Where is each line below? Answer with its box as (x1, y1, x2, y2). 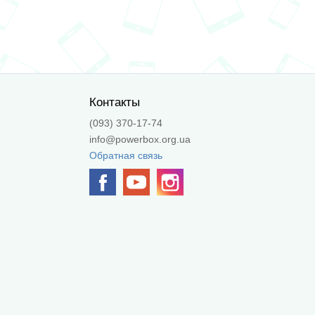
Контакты (89, 96, 140, 109)
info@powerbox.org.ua (89, 134, 191, 145)
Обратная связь (89, 150, 162, 161)
